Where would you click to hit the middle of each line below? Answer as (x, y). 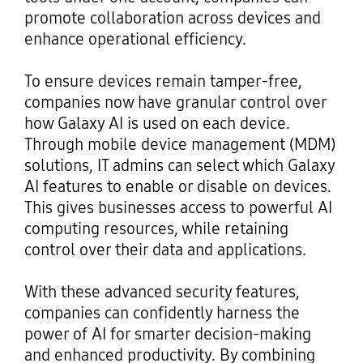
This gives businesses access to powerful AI (178, 208)
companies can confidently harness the (162, 313)
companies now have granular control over (175, 102)
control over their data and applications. (165, 250)
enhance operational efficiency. (135, 39)
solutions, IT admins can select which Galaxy (179, 166)
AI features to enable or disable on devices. (177, 187)
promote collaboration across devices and (172, 18)
